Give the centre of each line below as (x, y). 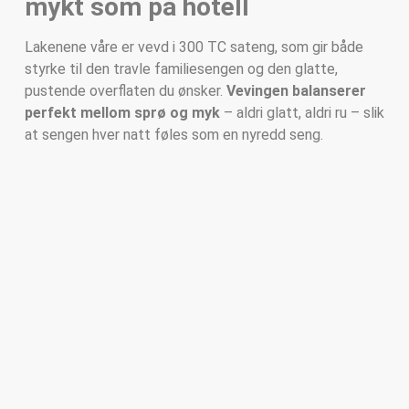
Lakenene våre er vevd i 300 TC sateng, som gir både (194, 47)
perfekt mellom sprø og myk (122, 113)
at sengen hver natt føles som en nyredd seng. (173, 135)
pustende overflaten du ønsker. (125, 91)
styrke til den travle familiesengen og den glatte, (181, 69)
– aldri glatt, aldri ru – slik (302, 113)
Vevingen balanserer (296, 91)
